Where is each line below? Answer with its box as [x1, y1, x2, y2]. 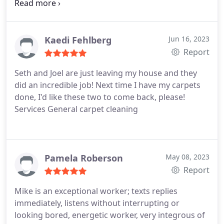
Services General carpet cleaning [14, 103, 138, 114]
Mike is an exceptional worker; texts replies [14, 185, 177, 196]
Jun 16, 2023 [168, 34, 209, 43]
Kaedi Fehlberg [44, 34, 111, 46]
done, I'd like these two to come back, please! [14, 91, 185, 102]
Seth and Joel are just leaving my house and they [14, 67, 197, 78]
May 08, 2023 [165, 152, 209, 161]
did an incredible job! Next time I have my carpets [14, 79, 200, 90]
